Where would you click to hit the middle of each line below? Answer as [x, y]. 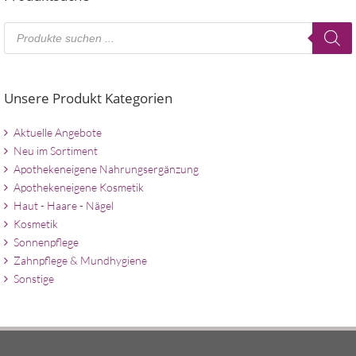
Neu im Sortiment [56, 150]
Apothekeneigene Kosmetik [79, 187]
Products [29, 29]
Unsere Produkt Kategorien [88, 99]
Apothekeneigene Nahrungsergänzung [106, 168]
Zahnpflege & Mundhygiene [80, 260]
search [22, 42]
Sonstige [34, 278]
